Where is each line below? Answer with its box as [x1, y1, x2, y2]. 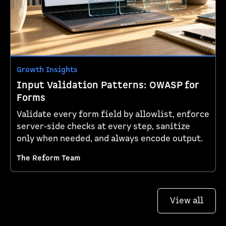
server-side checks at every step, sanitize [17, 121, 190, 132]
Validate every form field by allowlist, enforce [17, 108, 209, 120]
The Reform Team [17, 153, 80, 163]
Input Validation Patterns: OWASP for [17, 79, 199, 92]
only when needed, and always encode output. [17, 133, 203, 144]
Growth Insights [17, 65, 78, 75]
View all [170, 195, 203, 206]
